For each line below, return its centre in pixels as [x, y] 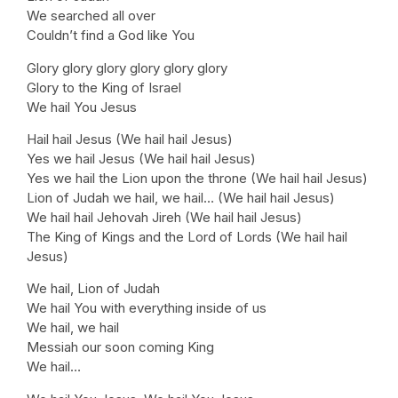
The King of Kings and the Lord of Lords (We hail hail [187, 236]
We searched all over [91, 16]
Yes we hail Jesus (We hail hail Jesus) [141, 158]
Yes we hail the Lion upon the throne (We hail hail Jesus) [197, 178]
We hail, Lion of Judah [93, 289]
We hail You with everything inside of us [147, 308]
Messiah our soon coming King [120, 347]
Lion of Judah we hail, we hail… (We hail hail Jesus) [181, 197]
